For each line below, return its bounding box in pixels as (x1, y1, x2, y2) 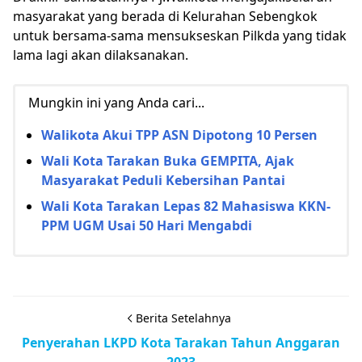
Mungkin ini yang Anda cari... (28, 93, 204, 112)
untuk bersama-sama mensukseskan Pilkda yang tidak (13, 26, 347, 44)
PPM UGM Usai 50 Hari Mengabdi (41, 216, 252, 234)
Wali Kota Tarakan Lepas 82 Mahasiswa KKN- (41, 196, 330, 215)
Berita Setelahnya (136, 309, 231, 326)
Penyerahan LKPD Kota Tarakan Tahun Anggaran (22, 333, 340, 351)
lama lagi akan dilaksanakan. (13, 45, 188, 64)
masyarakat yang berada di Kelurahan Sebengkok (13, 6, 318, 25)
